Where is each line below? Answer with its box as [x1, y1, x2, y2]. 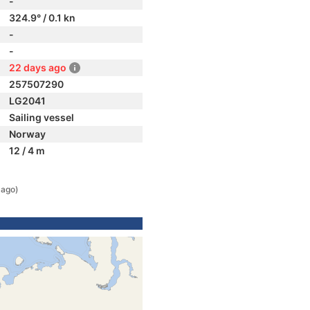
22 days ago [9, 62, 66, 73]
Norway [9, 128, 46, 140]
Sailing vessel [9, 111, 74, 123]
